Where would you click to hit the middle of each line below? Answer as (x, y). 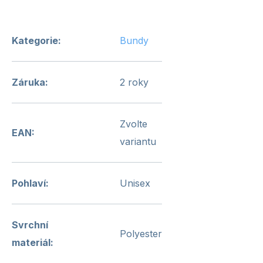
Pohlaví (29, 183)
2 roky (134, 82)
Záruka (28, 82)
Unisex (135, 183)
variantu (138, 141)
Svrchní (30, 225)
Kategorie (35, 41)
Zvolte (134, 124)
